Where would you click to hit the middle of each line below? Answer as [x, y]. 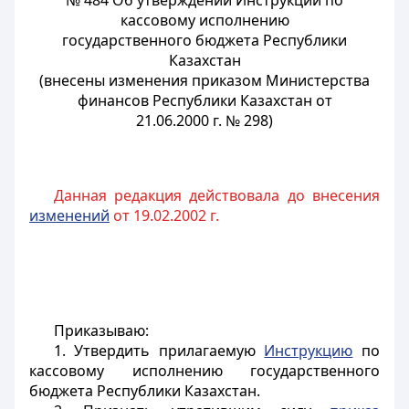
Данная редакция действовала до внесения [216, 195]
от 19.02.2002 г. [164, 215]
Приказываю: [101, 330]
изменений [69, 215]
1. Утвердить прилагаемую [159, 351]
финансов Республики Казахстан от [204, 100]
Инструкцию [309, 351]
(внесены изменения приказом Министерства [204, 80]
